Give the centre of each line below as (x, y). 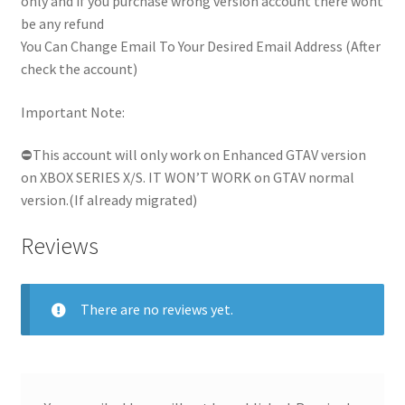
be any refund (62, 24)
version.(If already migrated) (108, 200)
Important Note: (72, 112)
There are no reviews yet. (156, 309)
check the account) (79, 69)
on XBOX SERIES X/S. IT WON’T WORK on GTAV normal (187, 178)
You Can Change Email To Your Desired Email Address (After (200, 47)
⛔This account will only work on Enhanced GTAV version (193, 155)
